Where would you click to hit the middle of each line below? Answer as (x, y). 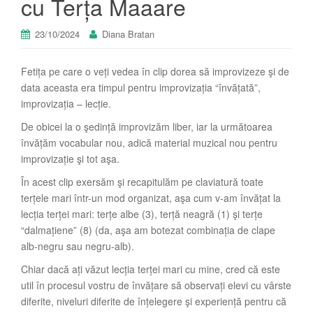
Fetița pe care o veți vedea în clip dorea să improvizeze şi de (155, 72)
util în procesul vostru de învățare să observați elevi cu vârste (156, 285)
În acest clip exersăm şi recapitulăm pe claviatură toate (142, 182)
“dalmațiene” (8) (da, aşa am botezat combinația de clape (148, 230)
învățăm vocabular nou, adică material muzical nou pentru (149, 143)
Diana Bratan (128, 34)
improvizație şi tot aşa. (70, 159)
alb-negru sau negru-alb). (78, 246)
